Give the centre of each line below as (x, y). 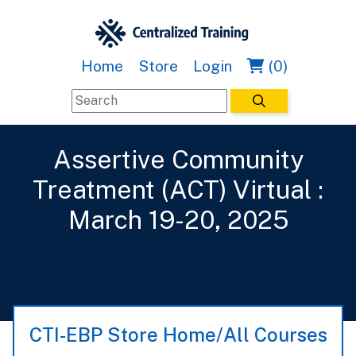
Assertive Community (178, 160)
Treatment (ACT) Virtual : (178, 190)
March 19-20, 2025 (178, 220)
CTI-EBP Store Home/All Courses (178, 335)
